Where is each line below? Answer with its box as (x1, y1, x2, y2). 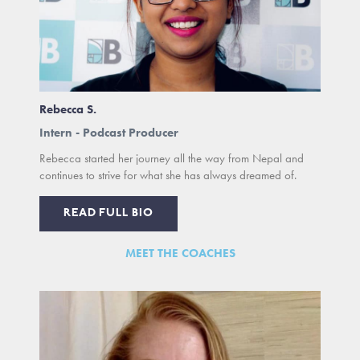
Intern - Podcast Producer (39, 125, 179, 140)
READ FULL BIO (63, 207, 153, 219)
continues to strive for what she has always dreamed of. (39, 167, 297, 182)
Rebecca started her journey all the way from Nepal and (39, 150, 305, 166)
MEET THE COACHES (125, 245, 235, 260)
